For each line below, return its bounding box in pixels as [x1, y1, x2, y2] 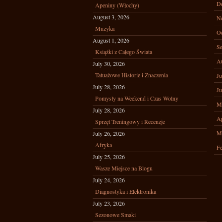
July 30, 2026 [93, 59, 125, 67]
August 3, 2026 [93, 13, 129, 21]
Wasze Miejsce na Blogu [95, 164, 153, 172]
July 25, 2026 [93, 153, 125, 161]
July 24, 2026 [93, 176, 125, 184]
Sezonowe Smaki [95, 211, 136, 219]
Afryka [95, 141, 112, 149]
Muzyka [95, 24, 114, 32]
